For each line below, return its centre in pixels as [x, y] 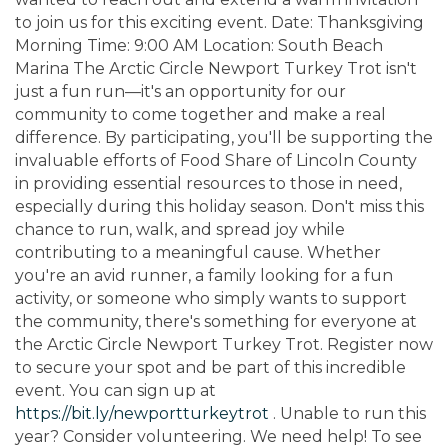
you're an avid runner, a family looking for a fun [204, 275]
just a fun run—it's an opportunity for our [180, 91]
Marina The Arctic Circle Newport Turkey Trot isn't [216, 68]
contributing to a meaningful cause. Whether [198, 252]
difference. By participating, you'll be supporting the [224, 137]
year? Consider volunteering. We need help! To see [218, 436]
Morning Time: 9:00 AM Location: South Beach [199, 45]
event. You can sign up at [115, 390]
